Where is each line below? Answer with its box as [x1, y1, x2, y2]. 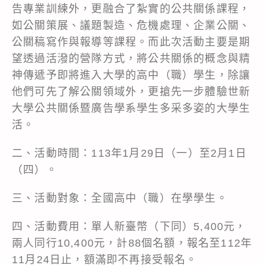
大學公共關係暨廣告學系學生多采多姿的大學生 [12, 102, 251, 114]
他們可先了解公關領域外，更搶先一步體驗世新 [12, 85, 251, 98]
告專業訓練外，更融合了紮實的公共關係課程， [12, 2, 251, 15]
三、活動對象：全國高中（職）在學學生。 [12, 192, 228, 204]
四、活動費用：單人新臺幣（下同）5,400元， [12, 220, 247, 232]
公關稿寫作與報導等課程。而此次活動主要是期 [12, 35, 251, 48]
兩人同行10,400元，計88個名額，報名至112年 [12, 237, 253, 249]
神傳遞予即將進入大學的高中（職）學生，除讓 [12, 69, 251, 81]
